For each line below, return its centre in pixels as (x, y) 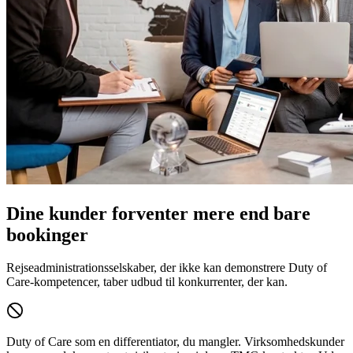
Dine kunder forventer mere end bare (158, 213)
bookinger (47, 234)
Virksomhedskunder (293, 342)
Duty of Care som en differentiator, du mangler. (124, 342)
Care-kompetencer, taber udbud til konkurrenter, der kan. (147, 282)
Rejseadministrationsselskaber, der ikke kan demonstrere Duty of (167, 268)
